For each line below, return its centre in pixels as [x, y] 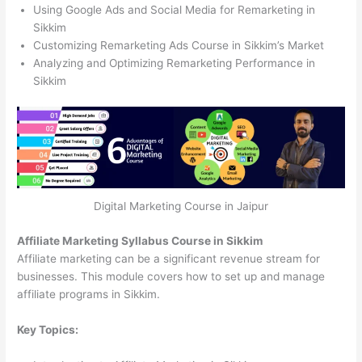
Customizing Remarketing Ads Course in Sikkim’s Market [179, 46]
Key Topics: [48, 329]
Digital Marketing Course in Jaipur [181, 206]
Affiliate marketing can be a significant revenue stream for [169, 258]
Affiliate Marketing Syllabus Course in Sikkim [140, 240]
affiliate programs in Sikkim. [89, 294]
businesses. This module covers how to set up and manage [171, 276]
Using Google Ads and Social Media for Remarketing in [175, 10]
